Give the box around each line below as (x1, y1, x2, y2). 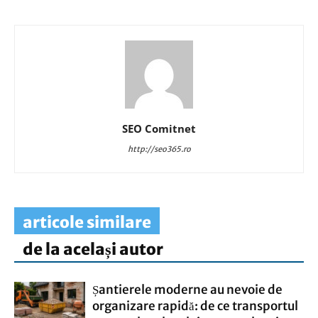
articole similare (23, 212, 151, 232)
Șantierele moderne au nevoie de (92, 282, 283, 297)
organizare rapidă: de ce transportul (92, 298, 298, 314)
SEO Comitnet (122, 121, 196, 136)
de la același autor (23, 239, 163, 259)
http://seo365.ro (127, 144, 191, 154)
